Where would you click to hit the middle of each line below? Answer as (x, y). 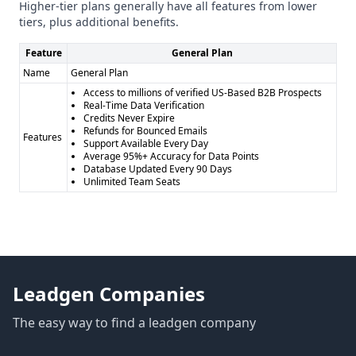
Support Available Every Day (146, 143)
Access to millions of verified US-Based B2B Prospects (203, 93)
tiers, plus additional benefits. (99, 22)
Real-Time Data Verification (144, 105)
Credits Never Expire (129, 118)
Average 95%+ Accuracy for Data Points (171, 156)
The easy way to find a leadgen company (134, 323)
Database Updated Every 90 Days (158, 169)
